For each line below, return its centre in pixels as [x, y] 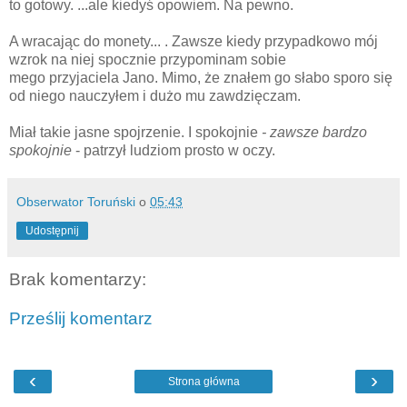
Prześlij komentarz [81, 319]
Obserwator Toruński [76, 201]
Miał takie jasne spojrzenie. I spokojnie [135, 132]
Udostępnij [52, 230]
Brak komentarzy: [78, 279]
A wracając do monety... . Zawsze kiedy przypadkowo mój [194, 41]
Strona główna [203, 381]
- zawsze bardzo [314, 132]
